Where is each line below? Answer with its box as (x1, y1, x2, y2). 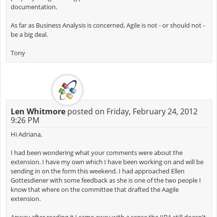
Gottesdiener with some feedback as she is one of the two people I (10, 175, 201, 185)
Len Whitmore (10, 106, 65, 117)
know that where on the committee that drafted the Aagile (10, 185, 179, 194)
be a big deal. (10, 30, 48, 39)
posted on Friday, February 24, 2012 (65, 106, 198, 117)
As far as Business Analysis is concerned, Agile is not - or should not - (10, 21, 205, 30)
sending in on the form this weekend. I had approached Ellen (10, 166, 185, 175)
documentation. (10, 2, 57, 12)
